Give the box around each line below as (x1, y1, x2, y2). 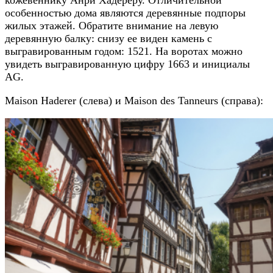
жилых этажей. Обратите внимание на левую (5, 19, 218, 32)
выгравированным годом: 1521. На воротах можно (5, 44, 243, 57)
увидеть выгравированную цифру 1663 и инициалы (5, 57, 250, 70)
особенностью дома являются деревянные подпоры (5, 6, 246, 19)
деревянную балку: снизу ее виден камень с (5, 32, 212, 44)
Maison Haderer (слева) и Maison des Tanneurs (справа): (5, 94, 263, 107)
